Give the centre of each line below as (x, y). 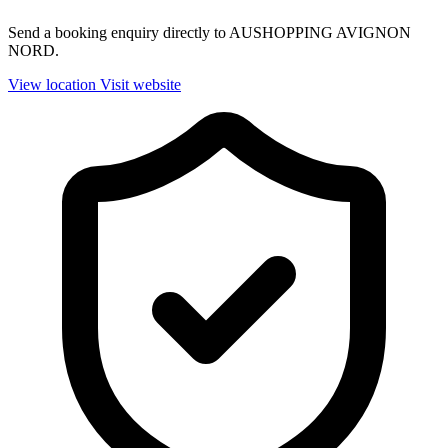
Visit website (140, 85)
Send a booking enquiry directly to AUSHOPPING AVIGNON (209, 33)
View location (52, 85)
